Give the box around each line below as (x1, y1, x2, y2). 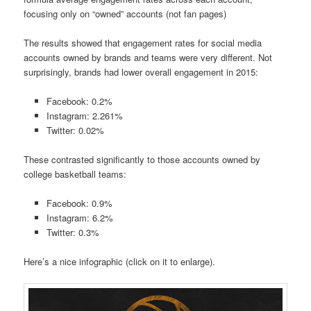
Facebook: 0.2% (46, 94, 112, 108)
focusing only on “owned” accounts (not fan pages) (24, 6, 227, 20)
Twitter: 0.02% (46, 123, 104, 137)
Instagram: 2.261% (46, 108, 123, 122)
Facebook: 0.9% (46, 196, 112, 210)
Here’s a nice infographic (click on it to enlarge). (24, 255, 216, 269)
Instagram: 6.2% (46, 211, 113, 225)
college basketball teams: (24, 167, 127, 180)
